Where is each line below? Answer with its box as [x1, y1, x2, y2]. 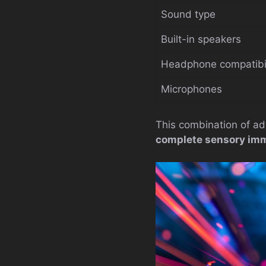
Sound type [161, 8, 216, 21]
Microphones [161, 83, 222, 96]
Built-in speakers [161, 33, 241, 46]
